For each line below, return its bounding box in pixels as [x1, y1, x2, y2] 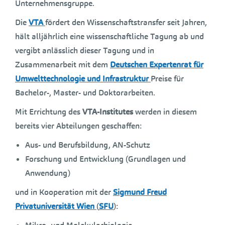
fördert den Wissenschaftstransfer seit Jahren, [45, 17, 207, 28]
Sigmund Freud [113, 187, 167, 197]
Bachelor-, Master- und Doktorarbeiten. [15, 87, 155, 98]
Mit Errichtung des [15, 106, 82, 117]
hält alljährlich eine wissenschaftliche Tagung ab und [15, 31, 204, 42]
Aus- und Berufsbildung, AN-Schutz [25, 140, 150, 150]
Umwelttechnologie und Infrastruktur [15, 73, 149, 84]
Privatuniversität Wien [15, 201, 94, 211]
